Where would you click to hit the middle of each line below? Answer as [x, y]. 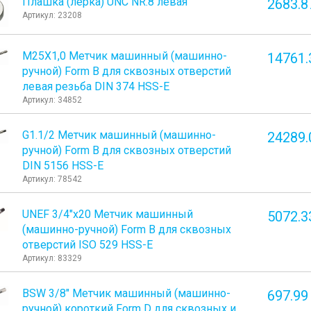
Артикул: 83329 [52, 259]
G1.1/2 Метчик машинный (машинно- [119, 135]
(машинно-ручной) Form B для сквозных [127, 230]
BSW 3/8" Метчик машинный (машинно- [127, 294]
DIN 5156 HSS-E [63, 166]
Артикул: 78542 [52, 179]
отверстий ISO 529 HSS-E [88, 245]
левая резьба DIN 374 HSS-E [96, 87]
